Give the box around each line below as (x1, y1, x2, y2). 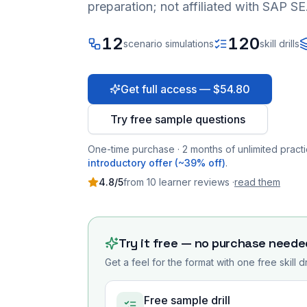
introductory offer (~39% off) (88, 157, 225, 169)
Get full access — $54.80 (121, 82, 250, 96)
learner (156, 176, 191, 188)
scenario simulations (123, 38, 214, 49)
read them (234, 176, 280, 188)
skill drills (260, 38, 299, 49)
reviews (194, 176, 230, 188)
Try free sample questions (110, 112, 245, 126)
